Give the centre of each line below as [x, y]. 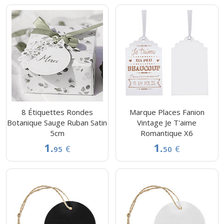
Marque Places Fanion [167, 112]
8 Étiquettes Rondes [57, 112]
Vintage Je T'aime [167, 123]
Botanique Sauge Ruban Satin [57, 123]
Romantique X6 [167, 133]
